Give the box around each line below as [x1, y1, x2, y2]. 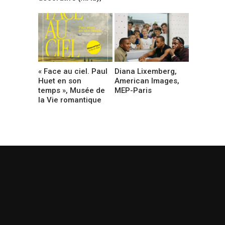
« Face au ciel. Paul [38, 66, 107, 76]
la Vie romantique [38, 95, 101, 104]
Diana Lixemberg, [115, 66, 177, 76]
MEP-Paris [115, 85, 152, 95]
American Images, [115, 76, 180, 85]
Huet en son [38, 76, 81, 85]
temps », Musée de [38, 85, 105, 95]
